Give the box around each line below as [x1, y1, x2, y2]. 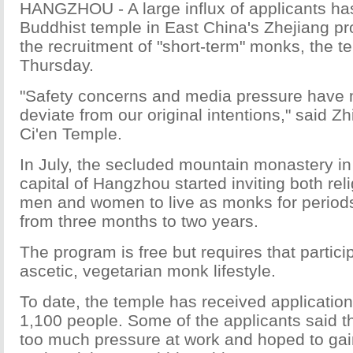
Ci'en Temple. [20, 124, 122, 143]
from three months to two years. [20, 212, 258, 230]
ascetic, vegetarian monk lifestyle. [20, 262, 276, 280]
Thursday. [20, 56, 94, 74]
